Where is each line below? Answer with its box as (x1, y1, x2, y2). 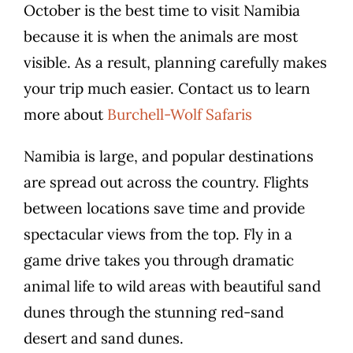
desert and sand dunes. (24, 328, 184, 347)
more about (24, 104, 107, 124)
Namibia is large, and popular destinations (24, 146, 314, 165)
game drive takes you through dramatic (24, 250, 294, 269)
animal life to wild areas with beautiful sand (24, 276, 321, 295)
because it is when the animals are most (24, 26, 298, 46)
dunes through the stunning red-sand (24, 302, 284, 321)
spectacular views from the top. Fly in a (24, 224, 292, 243)
